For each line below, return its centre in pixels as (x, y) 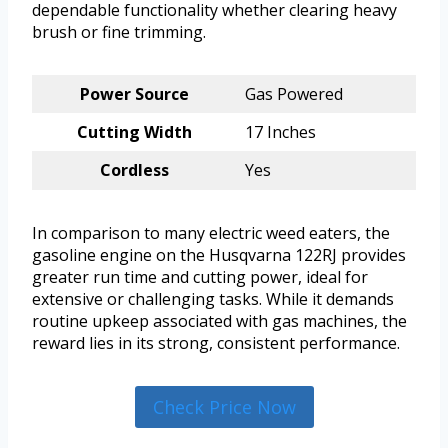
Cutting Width (134, 132)
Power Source (134, 94)
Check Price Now (224, 407)
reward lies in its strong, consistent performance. (216, 343)
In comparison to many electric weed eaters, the (211, 233)
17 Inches (280, 132)
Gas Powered (294, 94)
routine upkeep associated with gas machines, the (219, 321)
